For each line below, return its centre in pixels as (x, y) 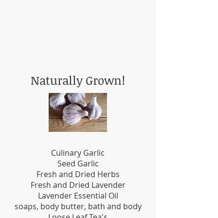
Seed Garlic (78, 164)
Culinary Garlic (78, 153)
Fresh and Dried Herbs (78, 174)
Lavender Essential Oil (78, 196)
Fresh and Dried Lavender (78, 185)
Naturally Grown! (78, 80)
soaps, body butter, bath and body (78, 207)
